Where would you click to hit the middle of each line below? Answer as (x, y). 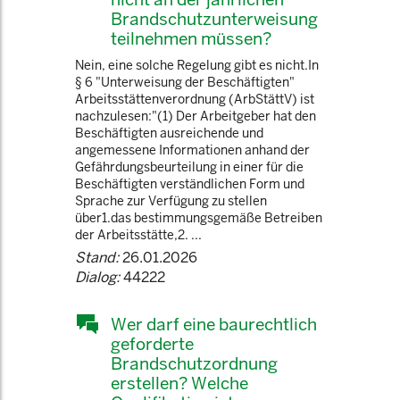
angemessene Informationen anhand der (192, 150)
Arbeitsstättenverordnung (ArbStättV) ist (195, 99)
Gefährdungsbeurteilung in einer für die (189, 167)
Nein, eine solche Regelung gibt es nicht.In (197, 65)
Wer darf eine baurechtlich (214, 324)
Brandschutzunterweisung (214, 19)
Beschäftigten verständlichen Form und (190, 184)
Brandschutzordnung (194, 363)
